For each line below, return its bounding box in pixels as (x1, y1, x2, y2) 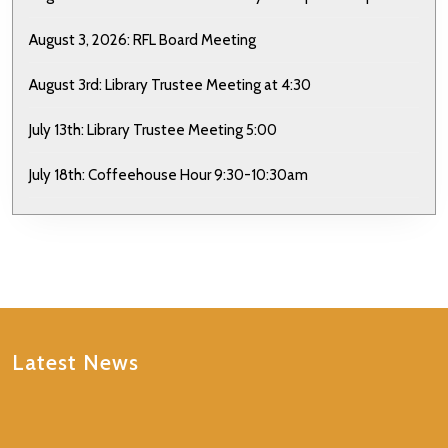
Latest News (12, 349, 139, 376)
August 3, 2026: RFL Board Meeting (29, 31, 256, 50)
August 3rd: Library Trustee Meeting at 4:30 (29, 76, 311, 95)
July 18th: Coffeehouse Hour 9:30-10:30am (29, 166, 308, 185)
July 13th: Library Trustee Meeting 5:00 (29, 121, 277, 140)
